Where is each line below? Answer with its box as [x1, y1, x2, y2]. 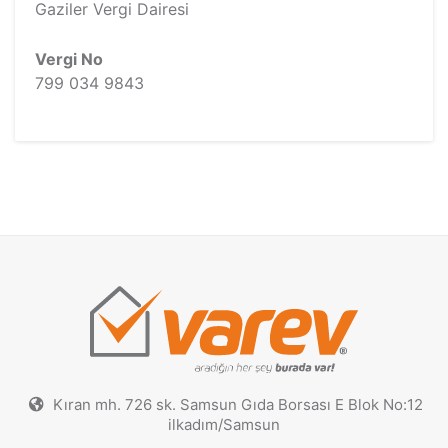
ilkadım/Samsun [168, 414, 280, 434]
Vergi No [35, 49, 103, 69]
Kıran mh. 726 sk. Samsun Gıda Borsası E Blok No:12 [49, 394, 423, 414]
